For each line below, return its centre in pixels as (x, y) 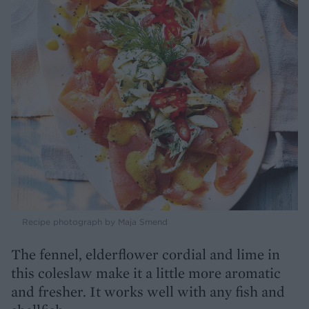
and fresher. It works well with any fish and (148, 292)
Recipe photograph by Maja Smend (95, 222)
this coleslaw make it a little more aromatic (146, 273)
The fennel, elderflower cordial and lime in (146, 255)
